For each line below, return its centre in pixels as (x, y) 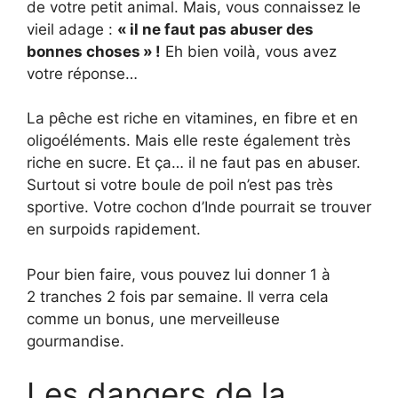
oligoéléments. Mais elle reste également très (189, 140)
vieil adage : (72, 29)
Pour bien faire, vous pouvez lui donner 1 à (179, 274)
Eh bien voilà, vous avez (249, 51)
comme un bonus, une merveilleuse (153, 318)
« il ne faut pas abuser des (215, 29)
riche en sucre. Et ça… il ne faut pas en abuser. (194, 163)
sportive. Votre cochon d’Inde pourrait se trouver (199, 207)
